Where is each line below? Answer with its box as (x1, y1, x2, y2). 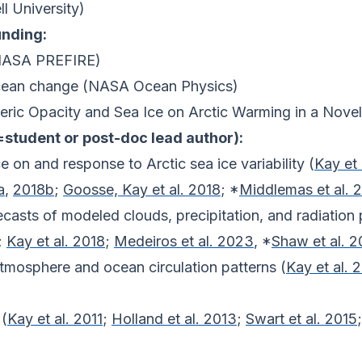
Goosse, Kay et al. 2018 (63, 181, 221, 199)
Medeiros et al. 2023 (114, 233, 254, 250)
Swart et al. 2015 (246, 310, 357, 328)
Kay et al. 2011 (7, 310, 103, 328)
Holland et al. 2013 (112, 310, 237, 328)
